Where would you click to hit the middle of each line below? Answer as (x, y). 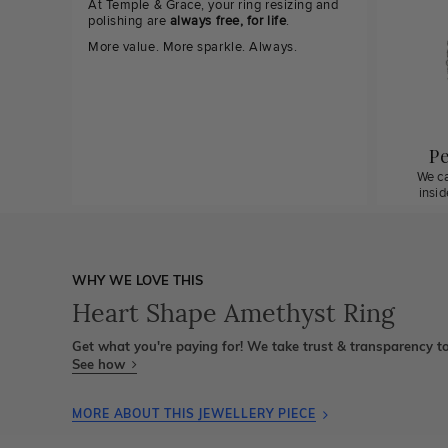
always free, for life (228, 21)
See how (100, 364)
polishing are (129, 21)
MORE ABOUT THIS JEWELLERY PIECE (194, 413)
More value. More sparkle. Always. (193, 47)
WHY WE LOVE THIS (137, 280)
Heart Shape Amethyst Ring (233, 313)
